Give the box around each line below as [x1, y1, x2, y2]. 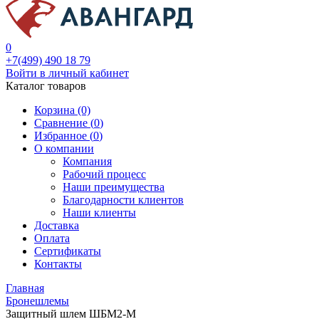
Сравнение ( [34, 117, 94, 129]
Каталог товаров [6, 80, 86, 92]
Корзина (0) [34, 104, 90, 116]
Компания [63, 155, 112, 167]
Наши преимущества [63, 181, 164, 193]
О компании [34, 142, 94, 155]
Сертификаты [34, 245, 101, 257]
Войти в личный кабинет [6, 67, 129, 79]
